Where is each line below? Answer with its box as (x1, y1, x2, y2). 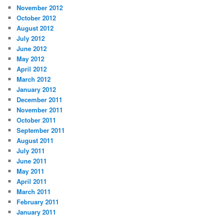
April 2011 (17, 177, 47, 186)
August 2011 (17, 136, 54, 145)
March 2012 (17, 74, 51, 84)
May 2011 (17, 166, 45, 176)
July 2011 (17, 146, 45, 156)
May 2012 (17, 54, 45, 64)
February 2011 (17, 197, 59, 207)
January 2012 (17, 85, 56, 94)
